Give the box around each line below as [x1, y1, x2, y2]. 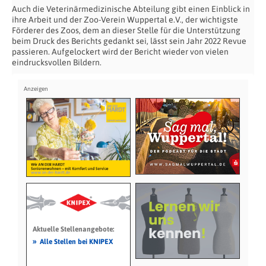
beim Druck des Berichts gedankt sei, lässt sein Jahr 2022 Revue [12, 36, 246, 46]
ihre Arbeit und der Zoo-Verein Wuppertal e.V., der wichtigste [12, 15, 238, 24]
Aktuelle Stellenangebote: [32, 224, 114, 233]
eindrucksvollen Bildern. [12, 58, 102, 67]
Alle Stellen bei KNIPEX [39, 237, 113, 246]
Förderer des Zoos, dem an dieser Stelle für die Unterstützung [12, 26, 240, 35]
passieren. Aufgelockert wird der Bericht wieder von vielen [12, 47, 229, 56]
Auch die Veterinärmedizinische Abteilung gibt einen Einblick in [12, 4, 250, 14]
